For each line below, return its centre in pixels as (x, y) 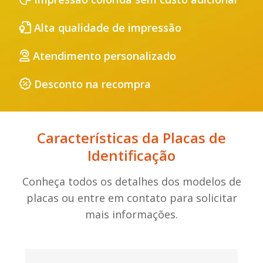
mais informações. (131, 214)
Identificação (131, 155)
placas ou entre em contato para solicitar (131, 198)
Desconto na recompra (91, 84)
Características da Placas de (131, 137)
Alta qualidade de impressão (106, 27)
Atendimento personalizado (103, 55)
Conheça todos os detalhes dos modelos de (131, 181)
